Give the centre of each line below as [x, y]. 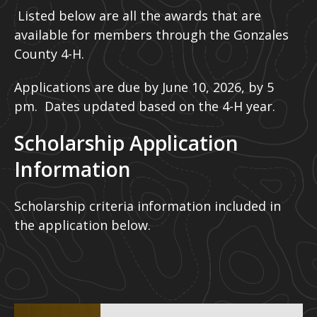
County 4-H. [49, 54]
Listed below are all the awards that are [139, 16]
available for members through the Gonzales [151, 35]
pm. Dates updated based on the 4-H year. [145, 106]
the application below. [82, 225]
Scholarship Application [126, 143]
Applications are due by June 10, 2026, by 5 [144, 87]
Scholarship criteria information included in [148, 206]
